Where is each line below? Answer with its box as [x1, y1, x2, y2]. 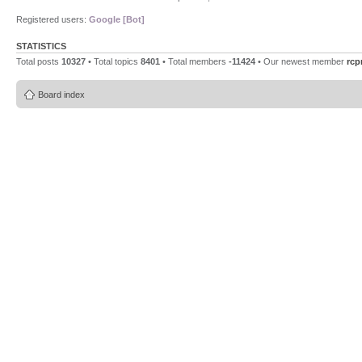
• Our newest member [255, 56, 347, 66]
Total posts [16, 56, 61, 66]
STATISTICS [16, 40, 66, 51]
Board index [38, 90, 85, 99]
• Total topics [86, 56, 141, 66]
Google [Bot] [89, 14, 145, 24]
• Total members [160, 56, 229, 66]
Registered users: [16, 14, 89, 24]
